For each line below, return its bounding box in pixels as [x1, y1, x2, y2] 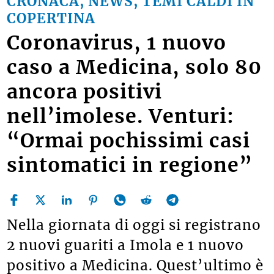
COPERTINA [7, 10, 96, 28]
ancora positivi [7, 80, 163, 105]
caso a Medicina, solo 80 [7, 55, 262, 80]
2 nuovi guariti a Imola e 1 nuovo [7, 237, 245, 254]
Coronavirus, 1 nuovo [7, 31, 227, 56]
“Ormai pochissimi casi [7, 128, 251, 154]
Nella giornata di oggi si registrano [7, 217, 262, 234]
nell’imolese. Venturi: [7, 104, 235, 129]
